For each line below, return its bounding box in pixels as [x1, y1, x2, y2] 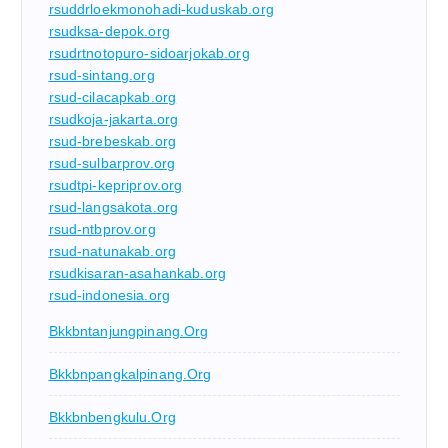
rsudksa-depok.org [48, 23, 170, 40]
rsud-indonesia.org [48, 287, 171, 304]
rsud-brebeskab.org [48, 133, 177, 150]
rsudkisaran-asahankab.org [48, 265, 227, 282]
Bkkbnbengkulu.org [48, 409, 176, 426]
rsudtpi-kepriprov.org [48, 177, 183, 194]
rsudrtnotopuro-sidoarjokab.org [48, 45, 250, 62]
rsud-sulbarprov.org [48, 155, 176, 172]
